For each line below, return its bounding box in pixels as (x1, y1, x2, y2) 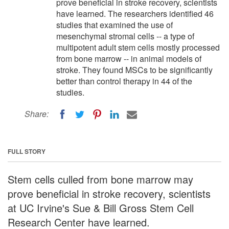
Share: (25, 108, 49, 120)
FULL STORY (8, 146, 45, 156)
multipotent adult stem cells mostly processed (56, 41, 220, 53)
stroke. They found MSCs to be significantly (56, 64, 213, 76)
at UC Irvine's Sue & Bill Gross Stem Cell (8, 200, 194, 215)
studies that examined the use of (56, 19, 173, 31)
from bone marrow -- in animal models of (56, 53, 201, 64)
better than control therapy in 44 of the (56, 75, 192, 87)
